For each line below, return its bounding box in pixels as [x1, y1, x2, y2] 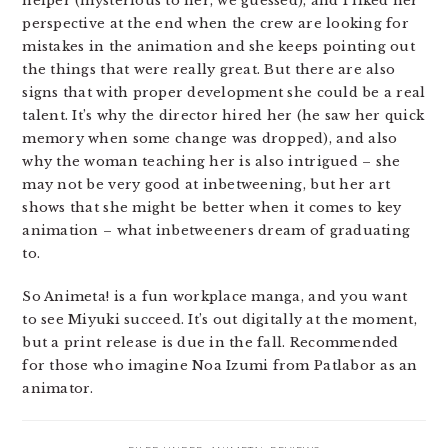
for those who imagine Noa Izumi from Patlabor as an [22, 357, 418, 374]
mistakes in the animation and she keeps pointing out [22, 38, 415, 55]
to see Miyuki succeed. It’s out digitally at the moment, [22, 311, 417, 328]
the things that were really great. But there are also [22, 61, 396, 78]
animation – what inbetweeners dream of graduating [22, 222, 411, 239]
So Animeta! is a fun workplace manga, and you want [22, 288, 408, 305]
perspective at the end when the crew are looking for [22, 15, 409, 32]
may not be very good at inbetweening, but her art [22, 176, 391, 193]
